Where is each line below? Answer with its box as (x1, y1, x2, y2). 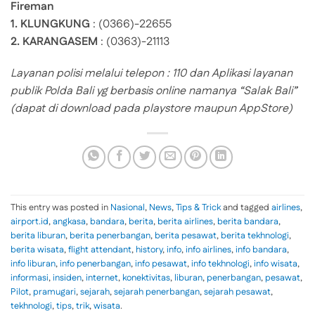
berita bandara (217, 214, 278, 228)
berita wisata (11, 243, 64, 256)
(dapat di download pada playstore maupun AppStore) (11, 101, 292, 117)
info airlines (186, 243, 231, 256)
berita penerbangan (70, 229, 150, 242)
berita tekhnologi (221, 229, 289, 242)
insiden (53, 271, 82, 284)
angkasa (53, 214, 86, 228)
